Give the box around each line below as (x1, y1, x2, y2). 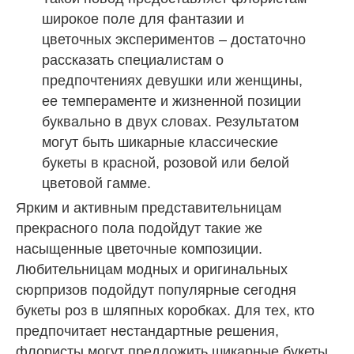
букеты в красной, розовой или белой (41, 154, 289, 171)
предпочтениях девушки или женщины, (41, 72, 303, 88)
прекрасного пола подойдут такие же (16, 220, 262, 236)
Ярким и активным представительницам (16, 199, 281, 216)
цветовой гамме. (41, 175, 151, 191)
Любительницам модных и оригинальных (16, 261, 288, 277)
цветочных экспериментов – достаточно (41, 31, 306, 47)
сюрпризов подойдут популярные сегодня (16, 281, 296, 298)
